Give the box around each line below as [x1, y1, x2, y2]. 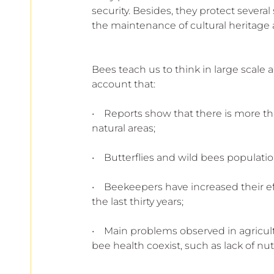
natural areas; [92, 122, 155, 134]
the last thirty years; [92, 195, 183, 207]
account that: [92, 78, 155, 90]
